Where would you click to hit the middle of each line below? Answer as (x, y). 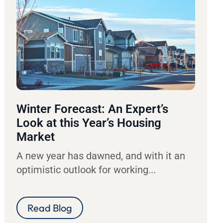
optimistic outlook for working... (86, 169)
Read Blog (50, 208)
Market (36, 137)
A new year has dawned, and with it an (101, 156)
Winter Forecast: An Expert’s (93, 109)
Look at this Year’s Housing (89, 123)
